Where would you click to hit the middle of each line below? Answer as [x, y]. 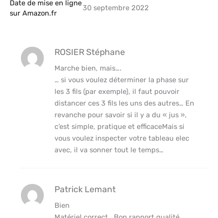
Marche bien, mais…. [88, 68]
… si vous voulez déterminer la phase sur [121, 80]
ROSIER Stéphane [90, 52]
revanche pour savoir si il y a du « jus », [120, 115]
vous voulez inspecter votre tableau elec [122, 138]
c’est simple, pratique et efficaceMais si [119, 127]
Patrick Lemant [85, 190]
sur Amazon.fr [33, 13]
